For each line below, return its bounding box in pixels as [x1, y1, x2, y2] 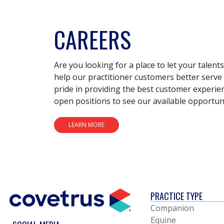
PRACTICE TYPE [150, 189, 202, 202]
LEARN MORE [68, 120, 104, 129]
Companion [150, 202, 194, 213]
